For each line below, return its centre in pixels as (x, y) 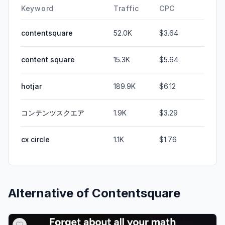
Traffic (126, 8)
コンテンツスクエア (53, 113)
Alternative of (50, 193)
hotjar (31, 86)
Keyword (37, 8)
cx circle (35, 139)
